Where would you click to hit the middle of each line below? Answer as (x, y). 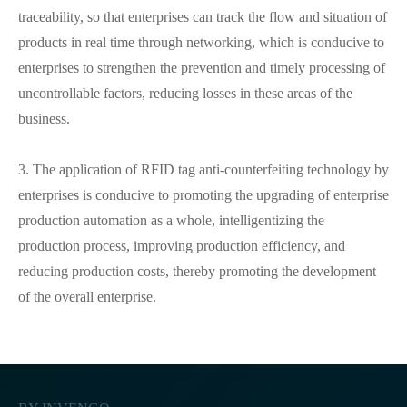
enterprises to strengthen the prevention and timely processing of (202, 68)
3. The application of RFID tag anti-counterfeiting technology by (203, 169)
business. (44, 119)
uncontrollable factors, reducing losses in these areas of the (185, 93)
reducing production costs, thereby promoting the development (197, 271)
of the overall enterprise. (87, 297)
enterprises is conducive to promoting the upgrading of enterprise (203, 195)
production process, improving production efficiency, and (182, 246)
